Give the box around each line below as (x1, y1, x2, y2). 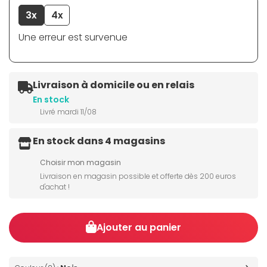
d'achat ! (40, 182, 70, 193)
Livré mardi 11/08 (40, 107, 97, 117)
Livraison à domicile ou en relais (33, 78, 194, 92)
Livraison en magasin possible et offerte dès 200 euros (40, 171, 236, 182)
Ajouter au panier (97, 221, 182, 235)
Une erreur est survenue (18, 30, 128, 45)
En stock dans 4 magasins (33, 134, 165, 148)
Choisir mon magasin (40, 157, 121, 168)
